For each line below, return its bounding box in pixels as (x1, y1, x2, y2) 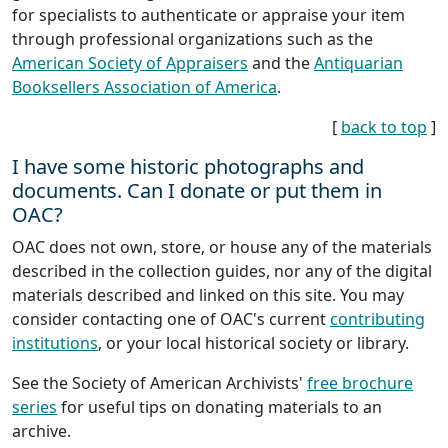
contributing (330, 307, 425, 330)
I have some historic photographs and (12, 152, 364, 180)
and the (248, 51, 314, 74)
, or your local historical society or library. (98, 331, 409, 354)
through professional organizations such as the (12, 27, 373, 50)
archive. (12, 419, 71, 442)
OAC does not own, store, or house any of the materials (12, 235, 432, 258)
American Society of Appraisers (12, 51, 248, 74)
